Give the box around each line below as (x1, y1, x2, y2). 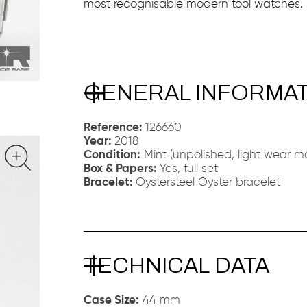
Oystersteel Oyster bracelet (135, 177, 280, 188)
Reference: (83, 122, 145, 134)
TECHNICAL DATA (83, 254, 269, 278)
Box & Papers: (83, 163, 160, 175)
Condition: (83, 149, 140, 161)
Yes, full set (159, 163, 218, 175)
